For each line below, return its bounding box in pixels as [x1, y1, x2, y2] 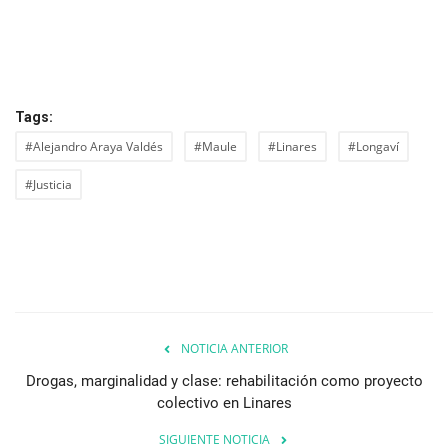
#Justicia [25, 175, 72, 193]
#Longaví [348, 137, 399, 155]
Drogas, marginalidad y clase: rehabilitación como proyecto [25, 371, 423, 390]
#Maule [194, 137, 237, 155]
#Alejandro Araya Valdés [25, 137, 163, 155]
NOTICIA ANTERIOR [180, 339, 288, 357]
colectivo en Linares [156, 393, 292, 412]
